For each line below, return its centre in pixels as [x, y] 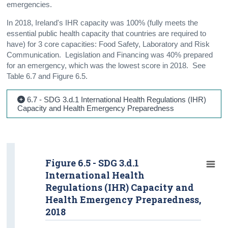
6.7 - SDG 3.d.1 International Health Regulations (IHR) [116, 99]
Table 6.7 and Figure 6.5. [47, 76]
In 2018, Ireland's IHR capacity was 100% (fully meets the [103, 23]
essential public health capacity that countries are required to [107, 33]
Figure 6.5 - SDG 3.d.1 [92, 163]
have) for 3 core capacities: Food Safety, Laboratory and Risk [108, 44]
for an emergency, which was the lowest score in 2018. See [106, 65]
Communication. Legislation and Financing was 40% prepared [110, 55]
